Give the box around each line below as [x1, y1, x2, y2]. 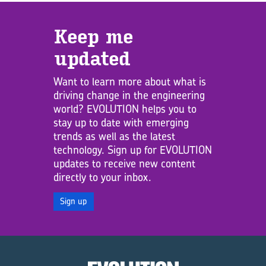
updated [53, 48, 129, 71]
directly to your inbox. [53, 170, 151, 185]
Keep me [53, 26, 132, 49]
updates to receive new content [53, 156, 195, 171]
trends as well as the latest [53, 129, 175, 144]
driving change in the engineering [53, 88, 205, 103]
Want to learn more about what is [53, 74, 206, 89]
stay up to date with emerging [53, 115, 189, 130]
